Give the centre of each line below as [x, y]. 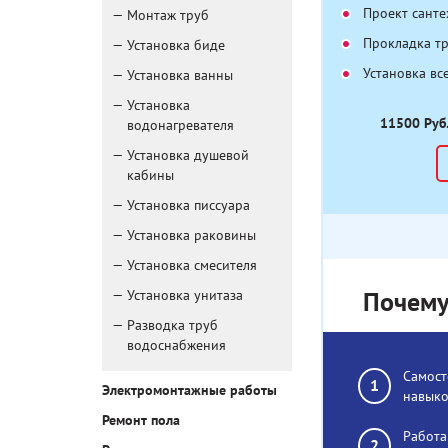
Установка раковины [191, 235]
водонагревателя [180, 125]
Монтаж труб [168, 15]
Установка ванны [180, 75]
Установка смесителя [192, 265]
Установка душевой [188, 155]
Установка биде [176, 45]
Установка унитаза [185, 295]
